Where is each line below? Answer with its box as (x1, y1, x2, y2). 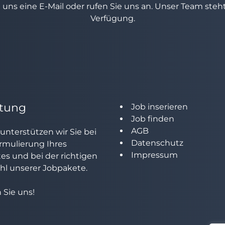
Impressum (131, 150, 178, 160)
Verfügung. (90, 14, 135, 23)
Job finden (131, 114, 174, 124)
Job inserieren (131, 102, 188, 111)
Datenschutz (131, 138, 183, 148)
